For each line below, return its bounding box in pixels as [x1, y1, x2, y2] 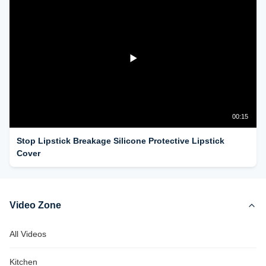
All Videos [9, 229, 46, 239]
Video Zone [9, 200, 61, 210]
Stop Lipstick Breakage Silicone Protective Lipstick [17, 136, 224, 145]
